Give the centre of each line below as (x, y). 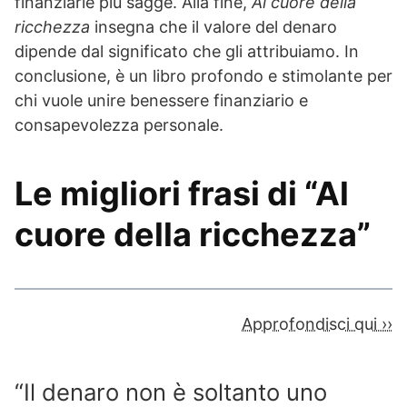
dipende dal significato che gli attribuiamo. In (187, 52)
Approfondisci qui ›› (317, 324)
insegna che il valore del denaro (213, 27)
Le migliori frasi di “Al (182, 194)
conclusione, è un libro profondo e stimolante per (203, 76)
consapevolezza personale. (119, 125)
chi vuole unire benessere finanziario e (161, 101)
